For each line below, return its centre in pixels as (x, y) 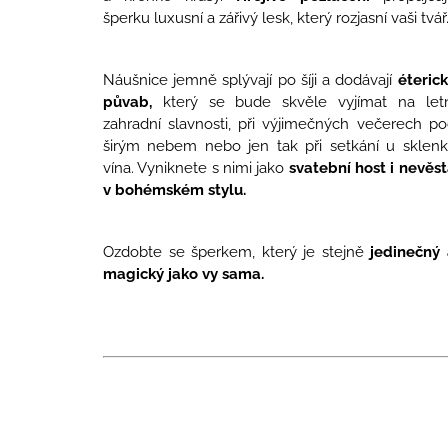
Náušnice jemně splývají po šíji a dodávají (250, 79)
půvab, (127, 101)
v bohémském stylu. (174, 189)
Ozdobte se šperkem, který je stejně (237, 251)
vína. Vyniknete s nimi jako (196, 167)
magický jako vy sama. (183, 273)
